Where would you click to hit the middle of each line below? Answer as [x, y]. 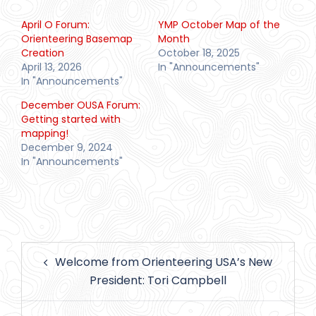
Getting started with [71, 119]
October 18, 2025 [199, 53]
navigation [60, 271]
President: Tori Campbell [158, 280]
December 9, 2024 [67, 147]
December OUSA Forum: [81, 105]
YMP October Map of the [219, 24]
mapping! [45, 133]
